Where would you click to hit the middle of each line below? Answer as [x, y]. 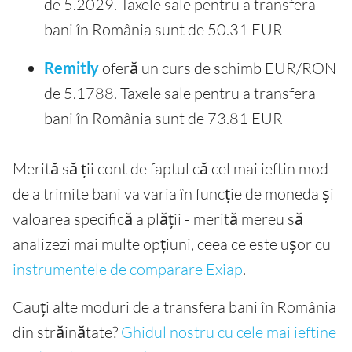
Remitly [71, 68]
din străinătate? [67, 332]
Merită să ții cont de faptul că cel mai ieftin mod [170, 169]
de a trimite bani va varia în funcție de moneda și [173, 194]
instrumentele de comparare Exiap [128, 269]
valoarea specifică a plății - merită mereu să [158, 219]
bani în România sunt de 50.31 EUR [163, 30]
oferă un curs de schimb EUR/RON [218, 68]
